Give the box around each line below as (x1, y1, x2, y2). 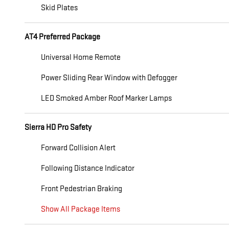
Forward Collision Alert (41, 143, 116, 153)
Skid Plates (41, 3, 78, 13)
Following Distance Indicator (41, 163, 134, 173)
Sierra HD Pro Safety (25, 122, 91, 132)
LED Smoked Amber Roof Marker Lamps (41, 93, 172, 103)
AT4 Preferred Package (25, 32, 100, 42)
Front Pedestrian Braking (41, 184, 122, 194)
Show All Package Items (41, 204, 120, 214)
